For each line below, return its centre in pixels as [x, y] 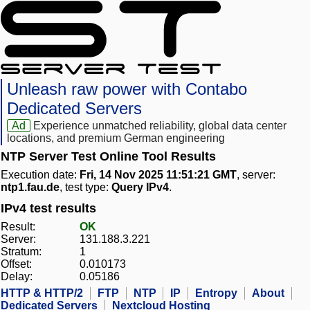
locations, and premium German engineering [116, 138]
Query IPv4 [140, 188]
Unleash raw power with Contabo [127, 89]
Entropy [216, 293]
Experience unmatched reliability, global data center [160, 126]
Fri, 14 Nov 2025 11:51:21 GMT [158, 175]
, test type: [85, 188]
